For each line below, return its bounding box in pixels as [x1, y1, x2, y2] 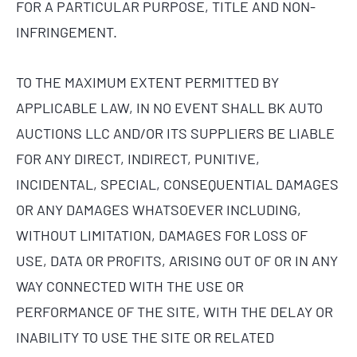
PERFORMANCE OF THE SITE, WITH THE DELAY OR [16, 303, 333, 321]
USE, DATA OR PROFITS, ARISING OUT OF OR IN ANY [16, 252, 338, 270]
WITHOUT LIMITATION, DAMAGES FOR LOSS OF [16, 226, 308, 245]
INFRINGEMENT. [16, 22, 117, 41]
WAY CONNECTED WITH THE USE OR [16, 277, 244, 296]
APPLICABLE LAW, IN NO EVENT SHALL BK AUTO [16, 99, 323, 117]
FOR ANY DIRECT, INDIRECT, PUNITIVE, [16, 150, 260, 168]
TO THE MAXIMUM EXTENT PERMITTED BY [16, 73, 279, 92]
